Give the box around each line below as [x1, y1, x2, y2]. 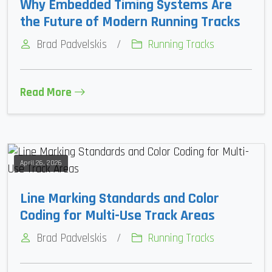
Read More [20, 85, 72, 101]
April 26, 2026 [20, 158, 62, 168]
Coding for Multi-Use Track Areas [20, 206, 215, 225]
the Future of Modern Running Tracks [20, 13, 240, 32]
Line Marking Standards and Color [20, 189, 219, 208]
